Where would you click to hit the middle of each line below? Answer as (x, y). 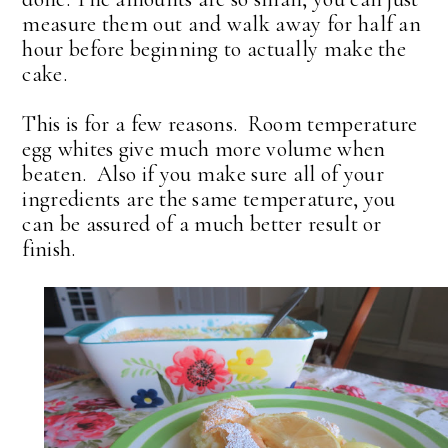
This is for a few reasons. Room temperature (220, 124)
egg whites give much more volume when (204, 149)
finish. (49, 249)
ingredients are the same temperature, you (209, 199)
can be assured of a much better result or (202, 224)
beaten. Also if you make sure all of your (203, 174)
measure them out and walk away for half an (222, 24)
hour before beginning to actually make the (214, 49)
